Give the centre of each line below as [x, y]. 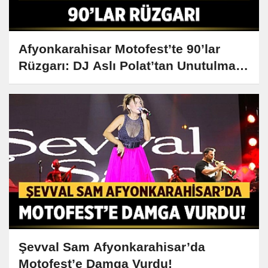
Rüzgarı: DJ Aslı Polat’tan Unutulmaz [130, 65]
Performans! [56, 82]
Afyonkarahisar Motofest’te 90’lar [119, 48]
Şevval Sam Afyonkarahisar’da [112, 247]
